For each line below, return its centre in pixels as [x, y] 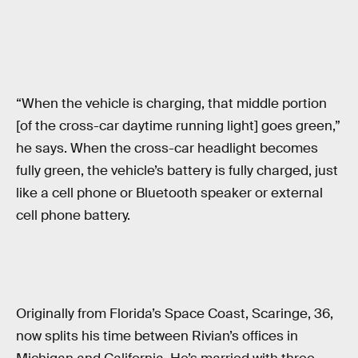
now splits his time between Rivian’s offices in [157, 336]
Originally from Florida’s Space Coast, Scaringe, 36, [175, 314]
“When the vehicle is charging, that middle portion [171, 103]
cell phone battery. [73, 215]
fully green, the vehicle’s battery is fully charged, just [177, 170]
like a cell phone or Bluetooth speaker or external [169, 193]
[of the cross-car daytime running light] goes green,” [178, 125]
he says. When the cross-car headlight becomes [167, 148]
